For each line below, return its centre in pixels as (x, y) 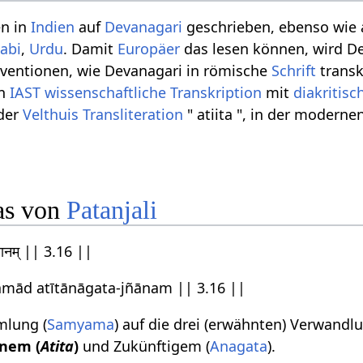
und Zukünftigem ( (145, 346)
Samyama (81, 324)
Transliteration (133, 115)
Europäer (149, 49)
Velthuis (51, 115)
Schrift (294, 71)
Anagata (239, 346)
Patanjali (112, 209)
